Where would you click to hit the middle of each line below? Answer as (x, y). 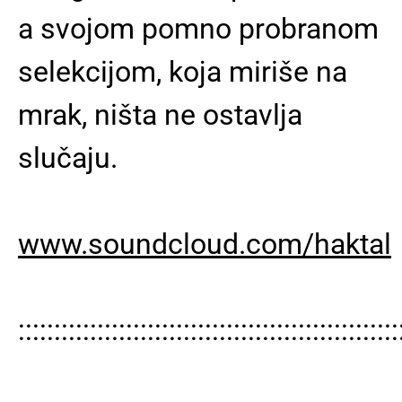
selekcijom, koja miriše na (183, 71)
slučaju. (68, 157)
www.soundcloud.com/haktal (205, 244)
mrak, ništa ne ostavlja (160, 114)
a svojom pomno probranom (198, 28)
